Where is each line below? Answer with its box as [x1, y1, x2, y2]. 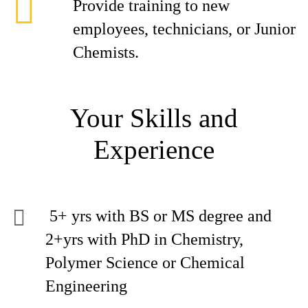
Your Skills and [70, 103, 238, 133]
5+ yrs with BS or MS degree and [45, 207, 272, 225]
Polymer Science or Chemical [45, 254, 245, 272]
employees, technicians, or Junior [73, 20, 296, 38]
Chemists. [73, 43, 139, 61]
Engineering [45, 277, 127, 295]
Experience [93, 135, 214, 164]
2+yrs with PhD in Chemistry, [45, 230, 243, 248]
